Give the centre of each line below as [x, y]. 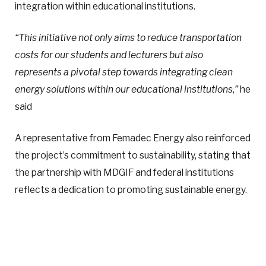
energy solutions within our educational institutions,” [126, 90]
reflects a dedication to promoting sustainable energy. [131, 190]
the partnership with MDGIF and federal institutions [124, 173]
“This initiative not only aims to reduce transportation [128, 38]
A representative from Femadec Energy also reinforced [133, 138]
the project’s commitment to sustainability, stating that [133, 156]
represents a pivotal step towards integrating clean [124, 72]
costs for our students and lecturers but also [109, 55]
